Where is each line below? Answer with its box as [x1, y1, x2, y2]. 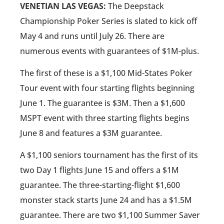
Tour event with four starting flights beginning [20, 82, 194, 94]
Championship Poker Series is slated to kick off [20, 15, 197, 26]
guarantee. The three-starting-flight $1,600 [20, 179, 180, 191]
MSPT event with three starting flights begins [20, 112, 189, 124]
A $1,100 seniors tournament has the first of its [20, 149, 198, 161]
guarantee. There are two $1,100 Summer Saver [20, 209, 200, 221]
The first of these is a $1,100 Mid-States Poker [20, 67, 192, 79]
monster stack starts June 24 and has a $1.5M [20, 194, 192, 206]
